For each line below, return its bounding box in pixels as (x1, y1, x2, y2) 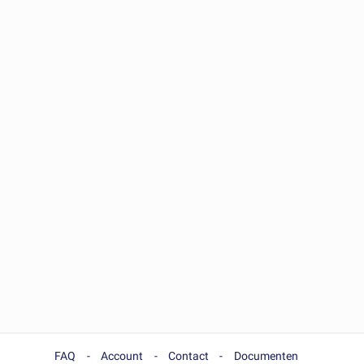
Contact (167, 349, 209, 362)
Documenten (233, 349, 298, 362)
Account (101, 349, 144, 362)
